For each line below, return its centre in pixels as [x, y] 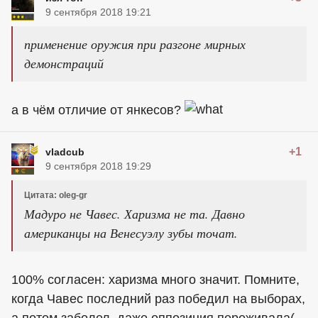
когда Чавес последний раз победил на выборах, [158, 299]
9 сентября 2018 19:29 [98, 166]
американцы [57, 233]
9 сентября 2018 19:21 [98, 12]
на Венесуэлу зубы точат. [164, 233]
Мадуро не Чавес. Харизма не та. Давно [135, 214]
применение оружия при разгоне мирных [135, 44]
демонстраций [64, 63]
